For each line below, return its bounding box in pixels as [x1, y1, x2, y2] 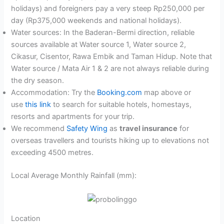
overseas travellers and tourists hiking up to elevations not [11, 136, 209, 145]
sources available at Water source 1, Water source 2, [11, 40, 186, 49]
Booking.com [97, 88, 142, 97]
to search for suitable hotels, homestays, [51, 100, 192, 109]
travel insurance [119, 124, 178, 133]
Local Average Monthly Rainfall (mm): [11, 171, 137, 180]
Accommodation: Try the [11, 88, 97, 97]
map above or [142, 88, 191, 97]
